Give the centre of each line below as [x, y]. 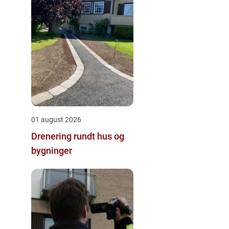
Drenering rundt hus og [78, 136]
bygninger [52, 151]
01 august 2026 [56, 120]
